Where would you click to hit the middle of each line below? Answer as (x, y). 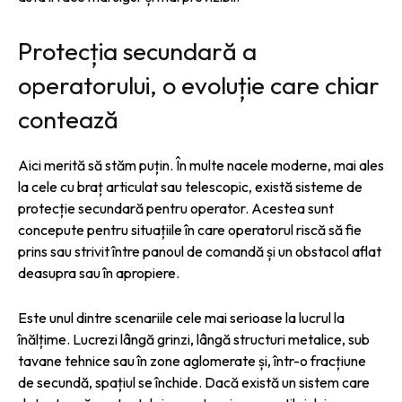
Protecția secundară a (137, 51)
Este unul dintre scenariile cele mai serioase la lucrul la (181, 317)
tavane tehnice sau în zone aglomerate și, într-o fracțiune (192, 360)
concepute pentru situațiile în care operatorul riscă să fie (190, 229)
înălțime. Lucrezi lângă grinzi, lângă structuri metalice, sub (194, 339)
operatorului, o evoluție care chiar (199, 85)
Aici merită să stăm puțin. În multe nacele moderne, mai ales (201, 165)
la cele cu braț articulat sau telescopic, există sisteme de (190, 186)
